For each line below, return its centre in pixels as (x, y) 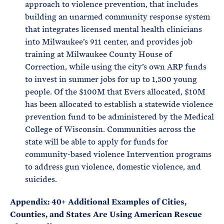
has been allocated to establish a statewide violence (119, 104)
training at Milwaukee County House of (98, 54)
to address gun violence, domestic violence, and (113, 167)
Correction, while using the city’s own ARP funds (116, 67)
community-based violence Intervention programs (118, 154)
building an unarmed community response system (117, 17)
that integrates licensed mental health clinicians (113, 29)
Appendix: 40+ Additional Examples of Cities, (98, 202)
